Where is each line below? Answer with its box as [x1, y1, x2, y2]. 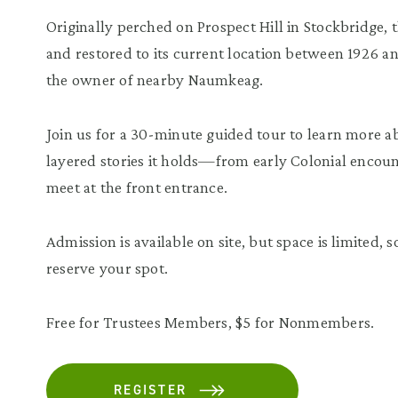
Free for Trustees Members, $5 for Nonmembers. [46, 313, 375, 331]
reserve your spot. [46, 259, 169, 277]
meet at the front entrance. [46, 178, 228, 196]
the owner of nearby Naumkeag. [46, 70, 264, 89]
